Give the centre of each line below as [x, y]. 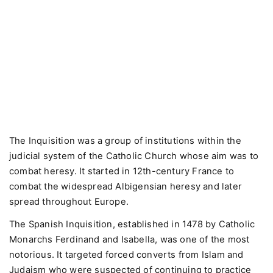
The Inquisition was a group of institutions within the [125, 141]
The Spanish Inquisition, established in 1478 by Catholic [132, 224]
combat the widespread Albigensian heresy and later [126, 187]
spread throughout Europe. [69, 202]
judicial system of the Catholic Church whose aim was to [134, 156]
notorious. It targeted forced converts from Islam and [126, 254]
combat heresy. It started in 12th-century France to [122, 172]
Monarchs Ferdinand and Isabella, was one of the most [129, 239]
